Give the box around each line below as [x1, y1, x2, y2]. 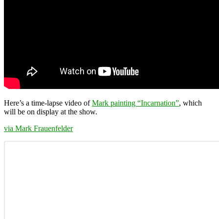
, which [179, 98, 202, 107]
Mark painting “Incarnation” [92, 98, 179, 107]
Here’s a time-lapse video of [4, 98, 92, 107]
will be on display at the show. [4, 107, 97, 116]
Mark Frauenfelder [15, 124, 73, 132]
